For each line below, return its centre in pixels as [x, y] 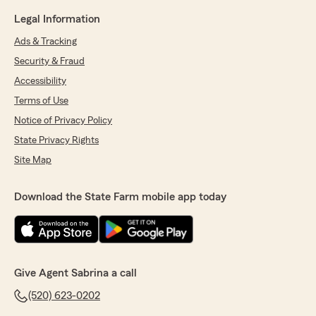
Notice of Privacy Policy [63, 121]
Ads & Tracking [45, 42]
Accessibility [40, 81]
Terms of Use [41, 101]
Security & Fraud [49, 62]
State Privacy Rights [56, 141]
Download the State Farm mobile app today [120, 197]
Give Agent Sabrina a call [75, 273]
